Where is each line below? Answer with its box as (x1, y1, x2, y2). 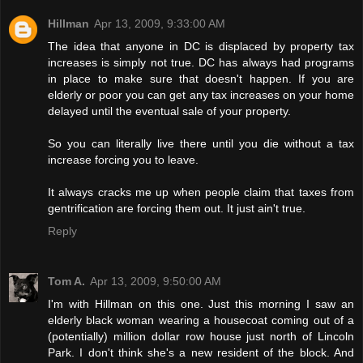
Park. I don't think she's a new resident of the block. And (48, 345, 354, 359)
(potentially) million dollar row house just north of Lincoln (48, 329, 354, 343)
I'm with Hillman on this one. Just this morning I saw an (48, 297, 354, 310)
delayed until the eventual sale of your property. (48, 104, 291, 117)
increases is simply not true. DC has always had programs (48, 55, 354, 69)
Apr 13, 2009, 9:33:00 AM (94, 16, 225, 30)
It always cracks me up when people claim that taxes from (48, 185, 354, 199)
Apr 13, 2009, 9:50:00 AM (90, 274, 221, 288)
